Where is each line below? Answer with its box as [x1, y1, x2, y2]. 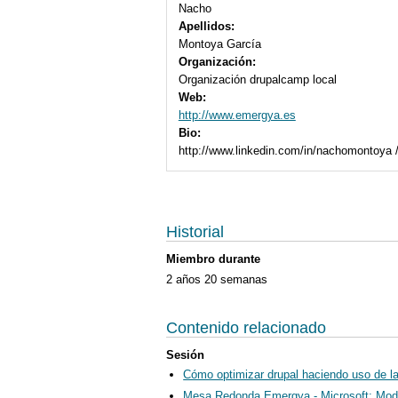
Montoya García [178, 36, 261, 51]
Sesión [166, 347, 204, 362]
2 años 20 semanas [166, 272, 267, 286]
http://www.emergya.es [178, 107, 296, 122]
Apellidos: [178, 19, 238, 33]
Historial [166, 223, 224, 242]
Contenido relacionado [166, 318, 326, 337]
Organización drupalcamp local [178, 72, 337, 86]
